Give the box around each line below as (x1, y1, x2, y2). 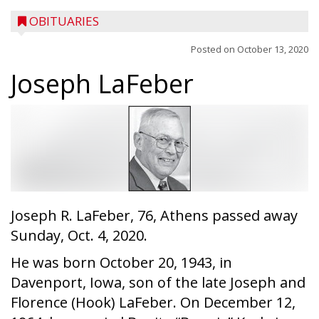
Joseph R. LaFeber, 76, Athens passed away (11, 206, 298, 225)
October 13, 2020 (237, 43, 308, 56)
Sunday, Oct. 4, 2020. (11, 226, 147, 245)
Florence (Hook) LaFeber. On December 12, (11, 293, 296, 312)
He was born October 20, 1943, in (11, 253, 232, 272)
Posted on (191, 43, 237, 56)
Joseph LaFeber (11, 66, 194, 101)
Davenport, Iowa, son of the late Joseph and (11, 273, 305, 292)
